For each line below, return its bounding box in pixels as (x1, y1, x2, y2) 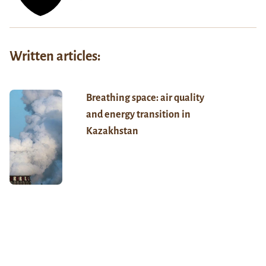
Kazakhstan (85, 125, 138, 137)
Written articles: (9, 49, 101, 64)
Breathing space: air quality (85, 92, 204, 103)
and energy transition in (85, 109, 191, 120)
